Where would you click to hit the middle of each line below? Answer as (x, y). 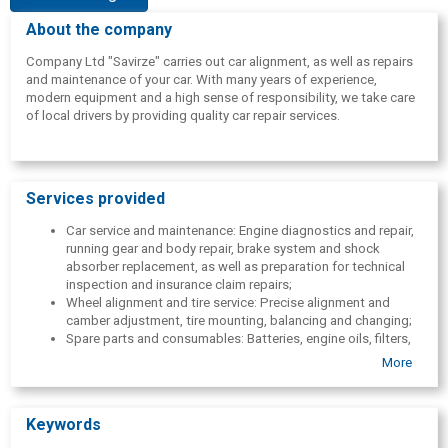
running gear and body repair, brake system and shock (223, 249)
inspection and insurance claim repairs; (179, 285)
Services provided (95, 199)
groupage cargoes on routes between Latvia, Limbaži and (234, 411)
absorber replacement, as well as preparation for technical (235, 267)
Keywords (63, 425)
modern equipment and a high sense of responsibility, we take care (220, 97)
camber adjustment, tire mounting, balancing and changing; (239, 321)
